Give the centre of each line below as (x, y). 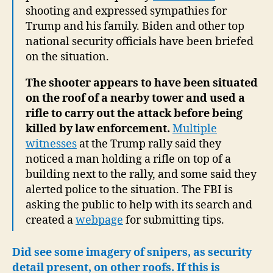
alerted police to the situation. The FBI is (129, 190)
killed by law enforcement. (98, 129)
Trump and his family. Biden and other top (135, 27)
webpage (99, 220)
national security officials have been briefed (140, 42)
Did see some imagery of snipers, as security (132, 252)
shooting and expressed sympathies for (126, 11)
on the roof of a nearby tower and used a (135, 98)
